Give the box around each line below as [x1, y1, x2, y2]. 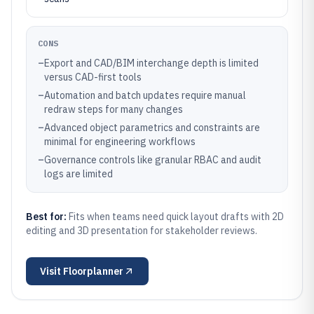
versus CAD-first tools [44, 71, 142, 83]
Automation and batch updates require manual [44, 89, 246, 102]
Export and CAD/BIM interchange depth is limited [44, 57, 259, 69]
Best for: [26, 210, 69, 223]
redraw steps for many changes [44, 103, 183, 116]
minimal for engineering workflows [44, 135, 196, 148]
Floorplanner [63, 265, 123, 278]
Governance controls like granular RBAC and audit [44, 153, 261, 166]
